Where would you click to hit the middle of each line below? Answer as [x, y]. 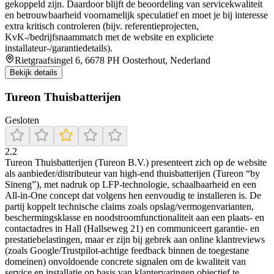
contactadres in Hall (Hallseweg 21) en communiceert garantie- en [132, 229]
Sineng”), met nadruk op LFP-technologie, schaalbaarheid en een [131, 185]
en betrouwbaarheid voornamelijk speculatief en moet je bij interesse [136, 15]
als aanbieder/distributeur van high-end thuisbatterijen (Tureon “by [132, 174]
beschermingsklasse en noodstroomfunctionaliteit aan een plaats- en [135, 218]
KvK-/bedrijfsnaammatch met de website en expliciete [109, 37]
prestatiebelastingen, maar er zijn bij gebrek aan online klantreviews [135, 240]
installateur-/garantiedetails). [59, 48]
